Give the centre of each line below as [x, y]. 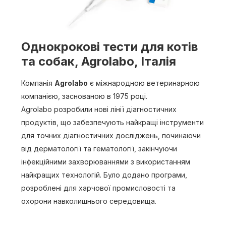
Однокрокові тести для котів [109, 47]
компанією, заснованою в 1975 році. [84, 96]
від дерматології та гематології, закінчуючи [99, 149]
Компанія [38, 83]
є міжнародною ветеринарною [144, 83]
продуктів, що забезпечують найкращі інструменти [112, 123]
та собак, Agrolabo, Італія [99, 62]
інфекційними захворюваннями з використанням [106, 162]
